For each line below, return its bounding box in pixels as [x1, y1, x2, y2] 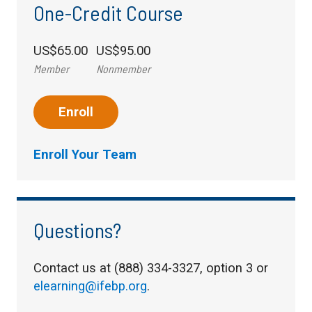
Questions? [33, 217, 121, 242]
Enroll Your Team [33, 146, 136, 162]
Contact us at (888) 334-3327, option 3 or [33, 260, 268, 276]
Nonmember [96, 61, 150, 75]
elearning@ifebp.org [33, 278, 147, 294]
